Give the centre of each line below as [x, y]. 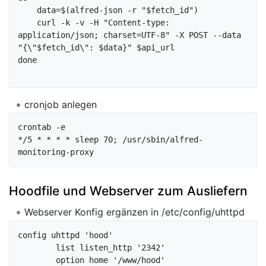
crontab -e [42, 127]
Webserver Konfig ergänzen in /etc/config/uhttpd [134, 212]
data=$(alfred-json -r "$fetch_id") [27, 10]
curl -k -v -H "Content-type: [27, 22]
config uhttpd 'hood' [65, 235]
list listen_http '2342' [37, 248]
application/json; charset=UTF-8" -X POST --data [129, 35]
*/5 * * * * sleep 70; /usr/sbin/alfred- [110, 140]
